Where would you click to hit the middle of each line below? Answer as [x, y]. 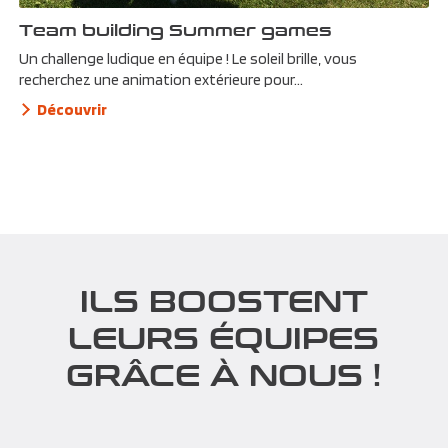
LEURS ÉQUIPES [224, 336]
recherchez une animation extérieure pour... [161, 79]
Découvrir [72, 109]
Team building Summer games [176, 29]
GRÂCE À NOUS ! [224, 373]
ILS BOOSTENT [223, 299]
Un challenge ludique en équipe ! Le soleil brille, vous [188, 58]
